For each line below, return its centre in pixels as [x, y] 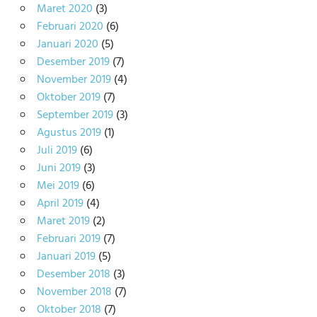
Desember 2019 [73, 62]
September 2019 [75, 115]
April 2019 [60, 203]
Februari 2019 [68, 239]
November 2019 [74, 80]
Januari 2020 [67, 44]
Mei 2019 [58, 186]
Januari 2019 [66, 257]
